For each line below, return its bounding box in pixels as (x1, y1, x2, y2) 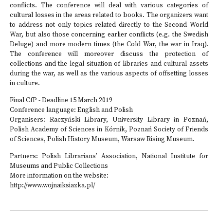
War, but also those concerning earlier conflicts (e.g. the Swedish (10, 31, 208, 39)
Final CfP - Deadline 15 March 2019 (10, 96, 112, 105)
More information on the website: (10, 172, 109, 180)
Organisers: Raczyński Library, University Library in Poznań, (10, 116, 208, 124)
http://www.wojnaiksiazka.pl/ (10, 182, 95, 190)
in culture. (10, 79, 40, 88)
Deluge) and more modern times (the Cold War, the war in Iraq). (10, 40, 208, 49)
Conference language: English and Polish (10, 106, 134, 114)
